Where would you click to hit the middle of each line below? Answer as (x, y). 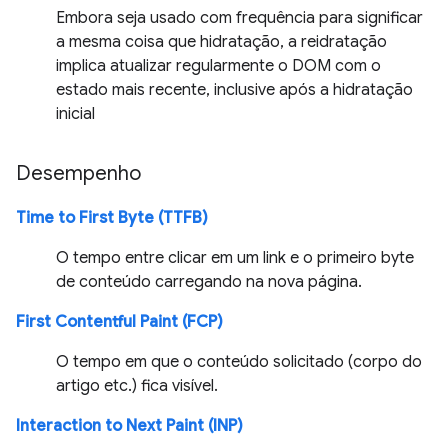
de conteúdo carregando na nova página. (209, 282)
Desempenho (78, 173)
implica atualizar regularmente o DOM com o (218, 66)
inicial (75, 114)
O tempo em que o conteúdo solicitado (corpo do (239, 362)
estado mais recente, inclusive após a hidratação (234, 90)
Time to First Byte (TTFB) (112, 218)
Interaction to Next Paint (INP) (129, 426)
